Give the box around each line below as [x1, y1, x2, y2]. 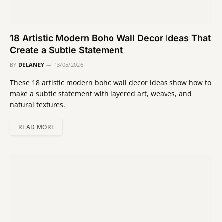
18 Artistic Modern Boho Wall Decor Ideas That [10, 33, 211, 44]
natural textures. [10, 100, 65, 110]
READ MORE [18, 123, 55, 132]
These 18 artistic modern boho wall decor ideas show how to [10, 78, 211, 88]
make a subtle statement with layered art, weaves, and [10, 89, 192, 99]
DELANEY [18, 61, 45, 69]
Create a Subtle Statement [10, 45, 123, 55]
